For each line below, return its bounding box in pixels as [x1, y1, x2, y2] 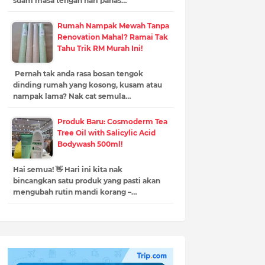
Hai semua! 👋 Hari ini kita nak [12, 164, 122, 174]
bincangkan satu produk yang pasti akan [12, 176, 160, 185]
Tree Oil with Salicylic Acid [57, 128, 156, 137]
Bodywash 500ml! [57, 139, 122, 148]
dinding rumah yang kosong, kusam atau [12, 80, 162, 89]
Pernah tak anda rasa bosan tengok [12, 69, 143, 78]
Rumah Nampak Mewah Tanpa [57, 21, 169, 30]
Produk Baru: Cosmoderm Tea [57, 117, 167, 126]
